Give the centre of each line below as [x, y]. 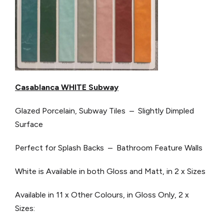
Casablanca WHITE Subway [67, 87]
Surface [29, 124]
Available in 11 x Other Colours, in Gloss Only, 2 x [102, 194]
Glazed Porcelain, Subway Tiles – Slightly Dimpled [104, 110]
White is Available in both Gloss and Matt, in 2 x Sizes [110, 171]
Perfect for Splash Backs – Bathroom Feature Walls [109, 147]
